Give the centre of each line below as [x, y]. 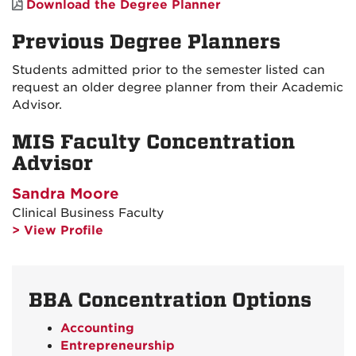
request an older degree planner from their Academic [178, 88]
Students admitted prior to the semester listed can [168, 70]
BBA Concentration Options [170, 300]
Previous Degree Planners [146, 42]
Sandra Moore [66, 194]
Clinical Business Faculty [88, 213]
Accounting [97, 329]
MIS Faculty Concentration [153, 142]
